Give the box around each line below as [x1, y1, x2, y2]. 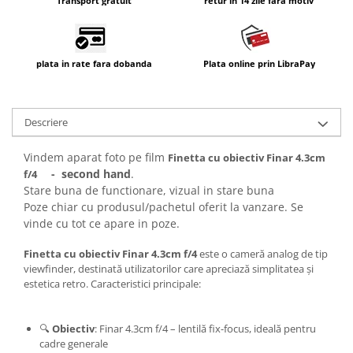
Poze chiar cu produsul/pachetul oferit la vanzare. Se [24, 199, 303, 215]
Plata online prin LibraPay [203, 58, 315, 70]
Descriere [24, 115, 68, 130]
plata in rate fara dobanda [36, 58, 152, 70]
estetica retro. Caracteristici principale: [24, 277, 201, 292]
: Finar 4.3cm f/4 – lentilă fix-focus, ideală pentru [95, 321, 316, 336]
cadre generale [39, 336, 108, 351]
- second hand [48, 166, 131, 182]
